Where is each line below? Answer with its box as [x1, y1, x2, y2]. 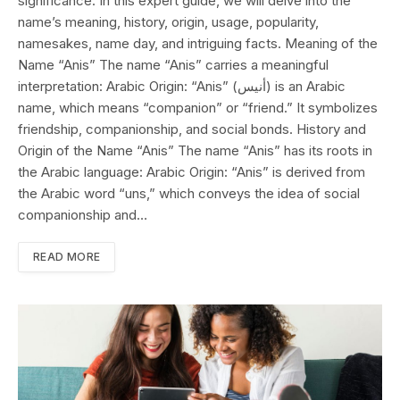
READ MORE [33, 250, 101, 264]
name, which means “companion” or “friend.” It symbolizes [18, 99, 378, 117]
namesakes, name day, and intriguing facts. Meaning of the [18, 35, 378, 53]
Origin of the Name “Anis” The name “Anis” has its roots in [18, 142, 372, 160]
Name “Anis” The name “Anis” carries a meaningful [18, 56, 329, 74]
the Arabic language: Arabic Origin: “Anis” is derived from [18, 163, 365, 181]
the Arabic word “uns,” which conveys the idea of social [18, 185, 360, 203]
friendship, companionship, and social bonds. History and [18, 121, 366, 138]
